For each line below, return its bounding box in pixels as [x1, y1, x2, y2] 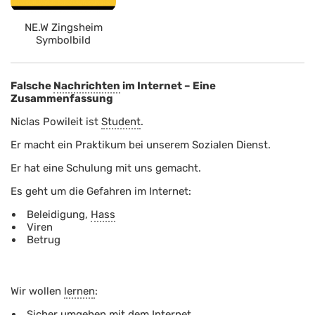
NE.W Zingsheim [24, 21, 103, 34]
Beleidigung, [27, 207, 91, 221]
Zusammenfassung [11, 91, 113, 105]
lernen [64, 285, 95, 298]
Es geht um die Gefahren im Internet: [11, 184, 191, 198]
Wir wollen [11, 285, 64, 298]
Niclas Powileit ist [11, 115, 101, 128]
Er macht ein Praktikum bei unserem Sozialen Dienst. [11, 138, 271, 151]
